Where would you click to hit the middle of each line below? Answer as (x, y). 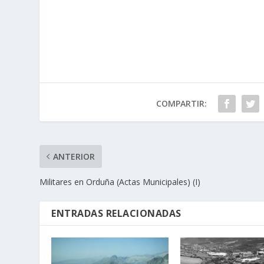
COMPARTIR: (181, 103)
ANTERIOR (74, 156)
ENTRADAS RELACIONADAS (116, 213)
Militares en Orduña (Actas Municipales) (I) (120, 181)
